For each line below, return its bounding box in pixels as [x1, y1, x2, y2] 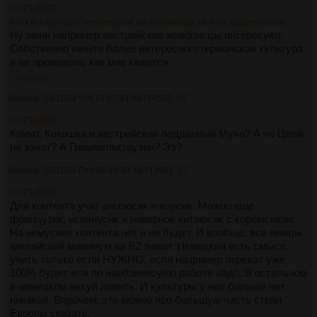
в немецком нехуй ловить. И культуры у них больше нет [10, 280, 285, 293]
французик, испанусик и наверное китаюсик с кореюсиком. [10, 213, 296, 226]
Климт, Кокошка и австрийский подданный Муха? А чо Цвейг [10, 127, 306, 140]
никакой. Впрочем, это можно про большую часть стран [10, 294, 282, 306]
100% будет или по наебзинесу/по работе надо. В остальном [10, 267, 307, 279]
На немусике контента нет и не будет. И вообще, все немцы [10, 226, 302, 239]
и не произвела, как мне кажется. [10, 56, 171, 69]
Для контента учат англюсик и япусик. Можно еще [10, 200, 254, 212]
